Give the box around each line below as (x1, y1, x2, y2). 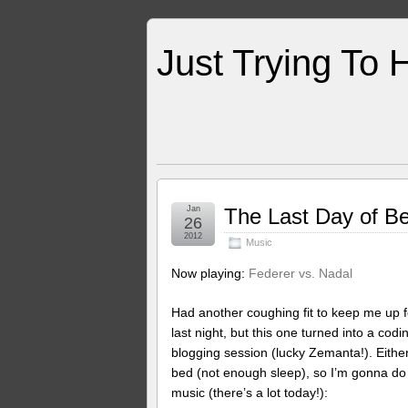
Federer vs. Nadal (249, 266, 352, 280)
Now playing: (171, 266, 249, 280)
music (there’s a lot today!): (171, 384, 328, 400)
